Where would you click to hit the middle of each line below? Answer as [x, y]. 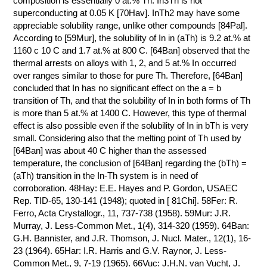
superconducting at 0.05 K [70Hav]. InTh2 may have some [127, 13]
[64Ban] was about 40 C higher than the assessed [110, 150]
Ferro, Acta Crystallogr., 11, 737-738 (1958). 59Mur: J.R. [122, 213]
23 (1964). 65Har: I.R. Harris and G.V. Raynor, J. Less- [120, 251]
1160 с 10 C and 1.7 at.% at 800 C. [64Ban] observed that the [132, 50]
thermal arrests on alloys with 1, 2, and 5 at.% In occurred [125, 63]
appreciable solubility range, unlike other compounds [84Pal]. [131, 25]
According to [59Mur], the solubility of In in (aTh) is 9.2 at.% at [132, 38]
